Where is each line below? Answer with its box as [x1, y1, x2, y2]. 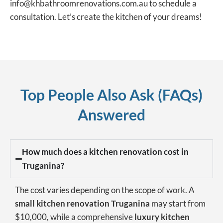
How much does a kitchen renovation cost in [22, 146, 189, 157]
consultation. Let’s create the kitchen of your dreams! [10, 11, 202, 22]
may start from [150, 198, 206, 209]
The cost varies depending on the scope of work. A [15, 185, 195, 196]
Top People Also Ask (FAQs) [20, 86, 203, 104]
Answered [78, 106, 145, 124]
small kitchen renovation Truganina [15, 198, 150, 209]
